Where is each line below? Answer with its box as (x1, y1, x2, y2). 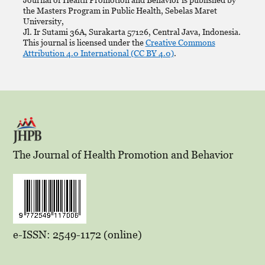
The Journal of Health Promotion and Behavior (13, 148, 233, 161)
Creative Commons (145, 37, 215, 48)
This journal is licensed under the (22, 37, 146, 48)
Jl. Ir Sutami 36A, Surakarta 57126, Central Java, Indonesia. (22, 27, 241, 37)
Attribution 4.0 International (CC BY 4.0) (22, 48, 174, 59)
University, (22, 16, 64, 27)
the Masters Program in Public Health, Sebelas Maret (22, 5, 217, 16)
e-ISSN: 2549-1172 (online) (13, 228, 142, 241)
